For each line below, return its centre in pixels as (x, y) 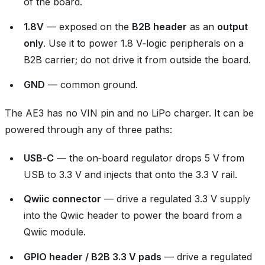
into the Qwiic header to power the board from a (133, 216)
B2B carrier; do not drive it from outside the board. (137, 60)
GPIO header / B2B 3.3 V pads (93, 256)
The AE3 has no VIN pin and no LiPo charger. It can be (129, 113)
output (232, 27)
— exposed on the (88, 27)
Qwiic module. (55, 232)
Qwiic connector (62, 199)
